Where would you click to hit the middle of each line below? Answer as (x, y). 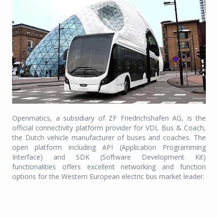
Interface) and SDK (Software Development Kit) (109, 157)
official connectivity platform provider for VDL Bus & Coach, (109, 127)
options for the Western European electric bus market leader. (108, 176)
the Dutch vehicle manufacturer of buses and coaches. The (109, 137)
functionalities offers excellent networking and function (109, 166)
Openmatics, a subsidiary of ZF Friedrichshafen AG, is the (109, 118)
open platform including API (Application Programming (109, 147)
